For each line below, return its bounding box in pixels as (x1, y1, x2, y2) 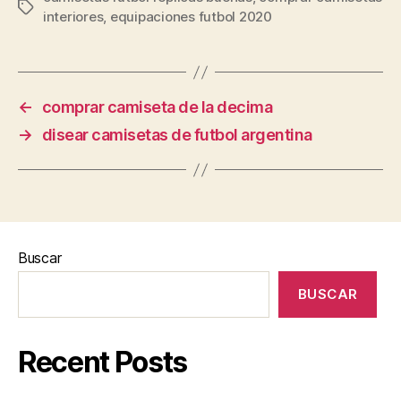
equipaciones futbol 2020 (109, 8, 272, 25)
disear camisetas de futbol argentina (41, 125, 312, 144)
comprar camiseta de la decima (41, 98, 273, 116)
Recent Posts (18, 345, 188, 380)
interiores (43, 8, 104, 25)
